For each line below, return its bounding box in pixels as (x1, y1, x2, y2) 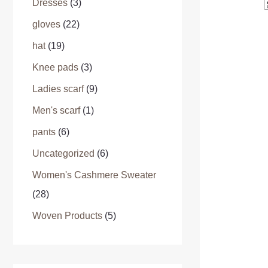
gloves (32, 19, 60, 29)
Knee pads (32, 62, 78, 72)
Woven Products (32, 211, 102, 221)
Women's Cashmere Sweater (32, 170, 156, 180)
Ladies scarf (32, 84, 84, 94)
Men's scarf (32, 105, 80, 115)
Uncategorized (32, 148, 95, 159)
